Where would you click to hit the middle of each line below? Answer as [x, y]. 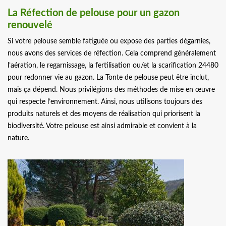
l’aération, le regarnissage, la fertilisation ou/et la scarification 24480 [113, 66]
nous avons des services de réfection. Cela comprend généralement [112, 54]
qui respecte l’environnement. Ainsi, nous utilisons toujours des [105, 102]
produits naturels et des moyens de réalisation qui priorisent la [104, 114]
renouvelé [30, 25]
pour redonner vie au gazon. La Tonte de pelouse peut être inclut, [108, 78]
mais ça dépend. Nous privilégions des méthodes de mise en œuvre [111, 90]
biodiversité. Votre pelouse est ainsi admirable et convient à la [102, 126]
